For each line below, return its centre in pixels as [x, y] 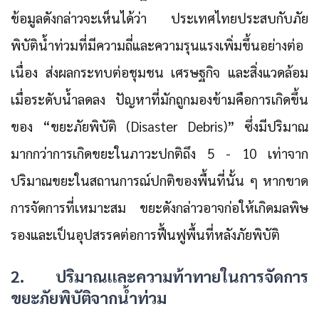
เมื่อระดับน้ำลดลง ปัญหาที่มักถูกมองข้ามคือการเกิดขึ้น [159, 99]
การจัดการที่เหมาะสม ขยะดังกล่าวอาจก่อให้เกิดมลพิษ [159, 208]
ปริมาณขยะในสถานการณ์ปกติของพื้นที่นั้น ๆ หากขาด [159, 181]
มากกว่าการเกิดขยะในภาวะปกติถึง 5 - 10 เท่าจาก [159, 153]
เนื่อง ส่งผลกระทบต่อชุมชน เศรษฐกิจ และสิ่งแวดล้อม [159, 72]
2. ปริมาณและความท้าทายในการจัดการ [159, 276]
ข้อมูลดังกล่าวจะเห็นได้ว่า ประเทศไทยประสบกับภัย [159, 18]
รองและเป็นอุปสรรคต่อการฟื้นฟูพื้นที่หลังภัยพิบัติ [145, 235]
